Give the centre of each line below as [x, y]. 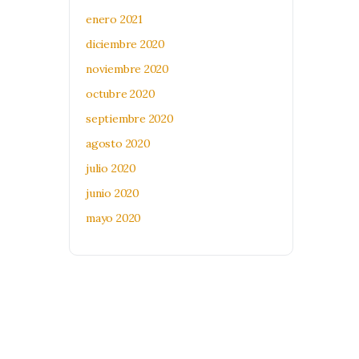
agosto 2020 [118, 143]
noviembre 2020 [128, 69]
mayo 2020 [114, 218]
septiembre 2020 [130, 119]
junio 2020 [113, 193]
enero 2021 [114, 19]
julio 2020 [111, 168]
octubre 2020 [121, 94]
